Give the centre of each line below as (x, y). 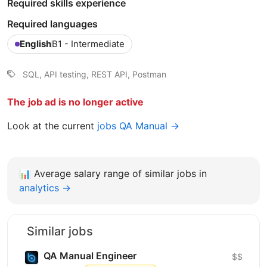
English (35, 44)
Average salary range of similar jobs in (120, 173)
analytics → (45, 187)
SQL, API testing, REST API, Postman (94, 74)
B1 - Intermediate (88, 44)
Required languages (52, 24)
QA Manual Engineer (90, 255)
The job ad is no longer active (75, 102)
